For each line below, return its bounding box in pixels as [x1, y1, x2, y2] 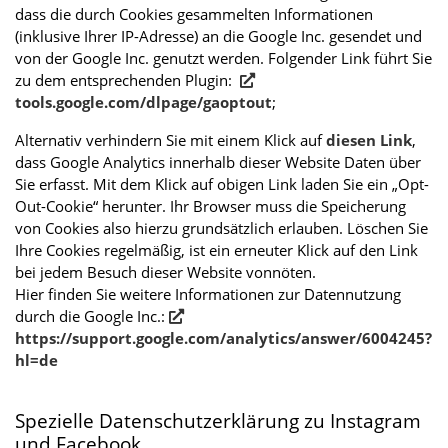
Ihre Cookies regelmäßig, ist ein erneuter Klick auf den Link [15, 239, 418, 260]
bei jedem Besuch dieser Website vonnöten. [15, 261, 316, 282]
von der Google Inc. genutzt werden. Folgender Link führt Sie [15, 47, 432, 68]
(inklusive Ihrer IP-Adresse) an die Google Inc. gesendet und [15, 25, 422, 46]
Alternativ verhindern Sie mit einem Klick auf [15, 129, 326, 150]
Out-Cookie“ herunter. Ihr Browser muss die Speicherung [15, 195, 406, 216]
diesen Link [326, 129, 412, 150]
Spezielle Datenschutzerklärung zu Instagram [15, 406, 421, 434]
